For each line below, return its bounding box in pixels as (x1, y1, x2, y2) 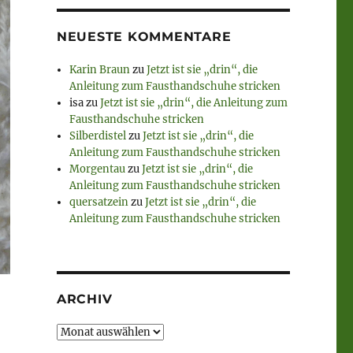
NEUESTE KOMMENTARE (56, 29, 232, 45)
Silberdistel (69, 129, 127, 143)
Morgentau (69, 162, 126, 176)
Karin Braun (69, 63, 131, 77)
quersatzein (69, 195, 129, 210)
